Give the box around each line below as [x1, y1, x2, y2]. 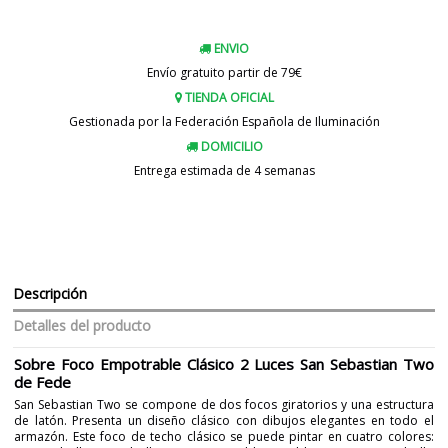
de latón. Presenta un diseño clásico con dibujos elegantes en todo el [14, 411, 434, 429]
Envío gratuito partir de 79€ [146, 63, 302, 81]
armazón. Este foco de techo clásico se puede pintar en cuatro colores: [14, 427, 434, 445]
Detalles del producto [13, 316, 152, 336]
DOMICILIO [197, 138, 263, 156]
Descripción [13, 284, 88, 304]
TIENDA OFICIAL [181, 89, 274, 107]
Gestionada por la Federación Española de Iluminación [68, 112, 380, 130]
